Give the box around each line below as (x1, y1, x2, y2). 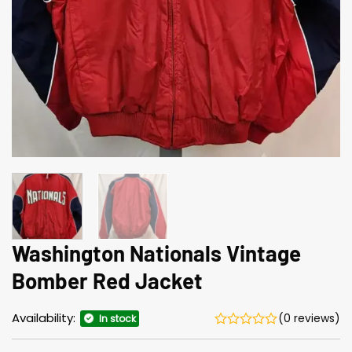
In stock (99, 311, 136, 325)
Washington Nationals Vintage (12, 239, 301, 266)
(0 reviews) (278, 310, 340, 326)
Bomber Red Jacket (12, 266, 203, 294)
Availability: (12, 309, 79, 326)
